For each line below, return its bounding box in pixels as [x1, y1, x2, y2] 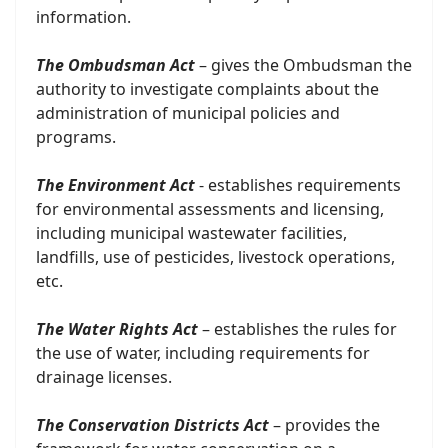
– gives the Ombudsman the [195, 54, 412, 76]
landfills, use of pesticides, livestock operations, [36, 246, 395, 268]
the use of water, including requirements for [36, 342, 370, 364]
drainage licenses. [36, 366, 172, 388]
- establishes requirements [199, 174, 401, 196]
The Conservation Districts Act [36, 414, 269, 436]
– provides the [273, 414, 380, 436]
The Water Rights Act [36, 318, 198, 340]
